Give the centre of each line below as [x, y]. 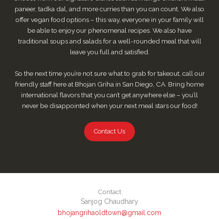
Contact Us [109, 131]
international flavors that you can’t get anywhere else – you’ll [109, 95]
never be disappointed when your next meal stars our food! [109, 106]
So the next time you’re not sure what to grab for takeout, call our [109, 74]
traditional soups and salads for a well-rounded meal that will [109, 41]
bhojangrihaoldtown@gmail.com [109, 213]
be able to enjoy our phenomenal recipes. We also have [109, 31]
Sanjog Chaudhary [109, 201]
